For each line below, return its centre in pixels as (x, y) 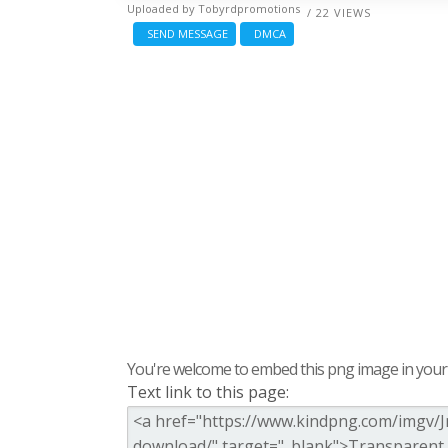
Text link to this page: (208, 392)
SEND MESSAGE (184, 34)
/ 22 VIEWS (339, 13)
